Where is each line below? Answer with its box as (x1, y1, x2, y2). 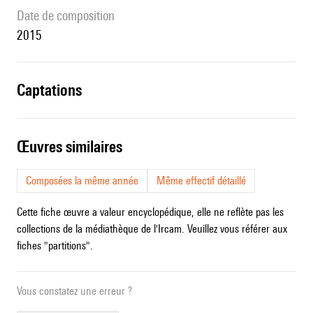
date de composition (24, 8, 115, 24)
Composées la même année (26, 174, 138, 188)
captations (25, 80, 82, 100)
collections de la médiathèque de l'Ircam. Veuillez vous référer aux (17, 222, 287, 236)
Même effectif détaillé (156, 174, 246, 188)
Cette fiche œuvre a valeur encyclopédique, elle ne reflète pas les (17, 205, 284, 219)
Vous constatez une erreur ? (17, 284, 132, 298)
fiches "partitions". (17, 239, 93, 253)
